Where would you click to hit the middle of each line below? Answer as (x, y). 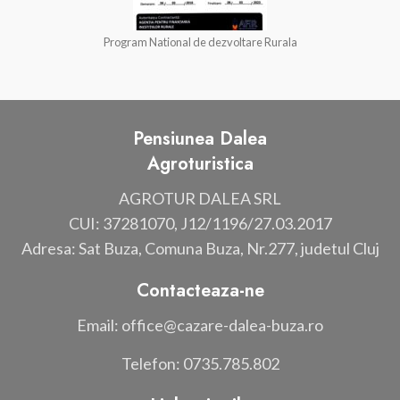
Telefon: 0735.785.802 (200, 363)
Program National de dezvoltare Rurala (200, 42)
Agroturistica (200, 163)
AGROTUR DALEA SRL (200, 198)
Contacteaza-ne (200, 290)
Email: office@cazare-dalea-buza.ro (200, 325)
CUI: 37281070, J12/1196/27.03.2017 (200, 223)
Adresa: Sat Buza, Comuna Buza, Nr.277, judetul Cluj (200, 248)
